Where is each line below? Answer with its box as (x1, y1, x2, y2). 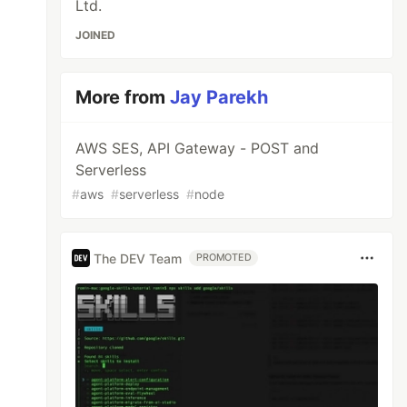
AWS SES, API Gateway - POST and (75, 139, 320, 157)
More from (75, 86, 171, 108)
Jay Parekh (170, 86, 269, 108)
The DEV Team (94, 250, 183, 266)
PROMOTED (196, 252, 252, 263)
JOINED (75, 28, 116, 42)
